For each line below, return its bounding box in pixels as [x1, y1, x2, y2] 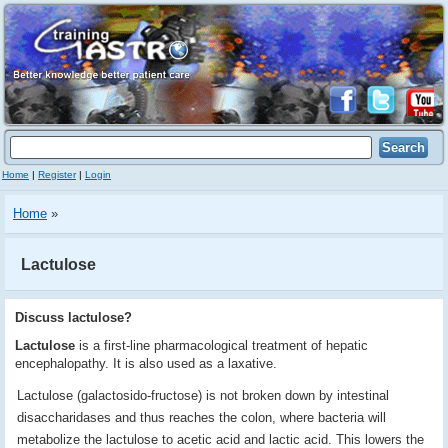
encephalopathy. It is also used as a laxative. [15, 356, 277, 371]
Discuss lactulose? [15, 310, 132, 325]
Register [38, 169, 76, 180]
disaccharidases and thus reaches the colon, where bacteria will [17, 410, 386, 425]
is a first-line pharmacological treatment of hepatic [75, 338, 368, 353]
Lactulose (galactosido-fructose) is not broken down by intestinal [17, 388, 389, 403]
